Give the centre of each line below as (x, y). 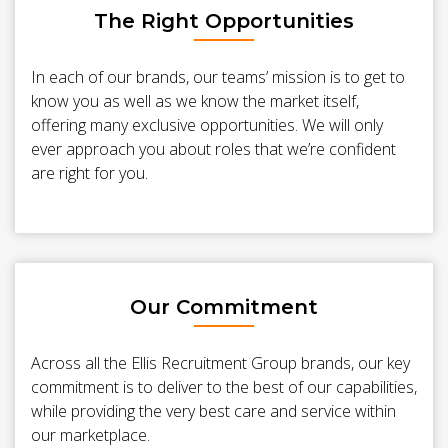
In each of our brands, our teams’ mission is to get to (218, 77)
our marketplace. (90, 435)
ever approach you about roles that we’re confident (213, 149)
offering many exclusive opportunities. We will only (207, 125)
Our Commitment (224, 307)
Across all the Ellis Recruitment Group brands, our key (220, 363)
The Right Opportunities (224, 21)
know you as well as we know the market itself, (195, 101)
